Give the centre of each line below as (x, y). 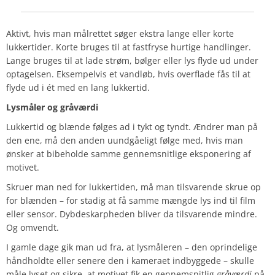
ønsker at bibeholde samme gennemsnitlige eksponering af (129, 154)
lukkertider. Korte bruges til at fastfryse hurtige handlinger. (129, 47)
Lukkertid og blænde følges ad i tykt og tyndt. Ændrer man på (132, 127)
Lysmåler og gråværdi (52, 107)
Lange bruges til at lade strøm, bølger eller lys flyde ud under (132, 61)
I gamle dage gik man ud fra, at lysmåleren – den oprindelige (132, 247)
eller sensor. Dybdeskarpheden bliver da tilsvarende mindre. (132, 214)
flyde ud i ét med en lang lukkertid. (78, 88)
